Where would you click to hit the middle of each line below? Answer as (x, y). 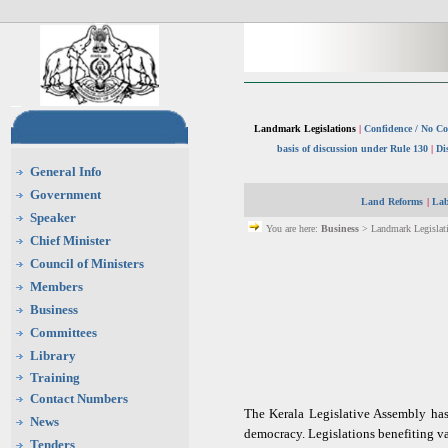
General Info (66, 171)
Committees (63, 332)
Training (55, 377)
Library (53, 355)
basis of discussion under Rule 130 (352, 148)
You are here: (293, 228)
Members (56, 286)
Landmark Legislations (306, 128)
